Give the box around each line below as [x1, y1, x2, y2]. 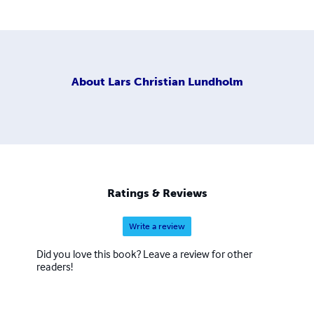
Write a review [129, 221, 185, 232]
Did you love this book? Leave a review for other [36, 247, 252, 261]
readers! [36, 259, 73, 274]
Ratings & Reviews [107, 186, 207, 200]
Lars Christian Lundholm [107, 74, 243, 88]
